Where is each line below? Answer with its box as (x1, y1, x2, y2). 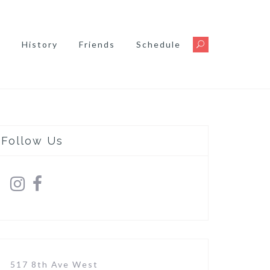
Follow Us (1, 134, 63, 147)
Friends (79, 39, 115, 49)
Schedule (136, 39, 181, 49)
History (22, 39, 58, 49)
